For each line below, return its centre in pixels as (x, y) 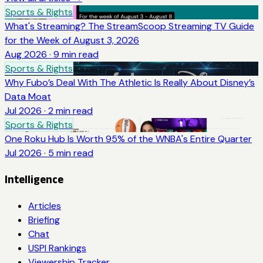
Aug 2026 (26, 55)
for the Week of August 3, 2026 (72, 41)
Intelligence (34, 179)
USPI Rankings (57, 248)
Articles (45, 205)
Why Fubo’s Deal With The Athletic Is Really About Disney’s (130, 83)
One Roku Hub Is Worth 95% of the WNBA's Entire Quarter (128, 139)
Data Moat (28, 97)
